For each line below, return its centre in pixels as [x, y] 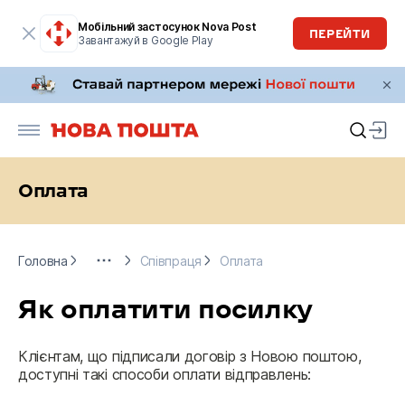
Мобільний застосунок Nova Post [167, 27]
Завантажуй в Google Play [146, 40]
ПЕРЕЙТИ [339, 33]
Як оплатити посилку [165, 309]
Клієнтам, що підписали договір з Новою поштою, [190, 356]
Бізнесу [108, 242]
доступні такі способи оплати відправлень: [165, 374]
